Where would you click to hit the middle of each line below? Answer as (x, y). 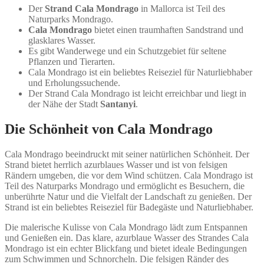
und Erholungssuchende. (74, 83)
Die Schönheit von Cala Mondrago (109, 129)
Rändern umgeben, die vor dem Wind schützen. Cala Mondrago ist (129, 176)
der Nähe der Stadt (64, 104)
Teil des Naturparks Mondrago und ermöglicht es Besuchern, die (125, 186)
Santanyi (118, 104)
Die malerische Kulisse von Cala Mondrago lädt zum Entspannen (126, 227)
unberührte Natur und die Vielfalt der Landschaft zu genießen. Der (128, 197)
